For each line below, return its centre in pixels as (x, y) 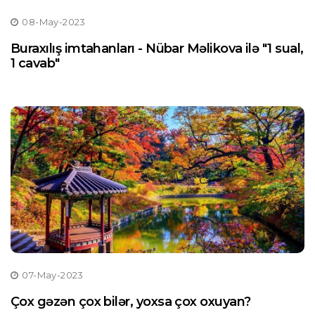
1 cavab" (35, 63)
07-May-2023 (53, 275)
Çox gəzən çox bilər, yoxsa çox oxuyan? (131, 302)
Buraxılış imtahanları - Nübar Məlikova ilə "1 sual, (157, 49)
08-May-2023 (54, 22)
